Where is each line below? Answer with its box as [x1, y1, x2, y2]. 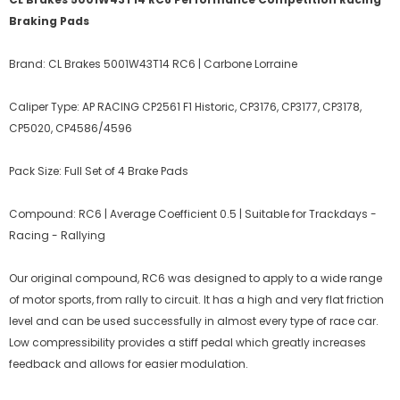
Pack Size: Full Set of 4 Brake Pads [9, 163, 191, 179]
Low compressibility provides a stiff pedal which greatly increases [9, 335, 366, 350]
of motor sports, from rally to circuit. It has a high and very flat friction [9, 292, 384, 307]
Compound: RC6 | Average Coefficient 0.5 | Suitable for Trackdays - [9, 206, 377, 221]
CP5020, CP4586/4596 [9, 121, 135, 136]
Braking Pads [9, 13, 92, 29]
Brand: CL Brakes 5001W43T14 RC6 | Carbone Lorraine [9, 56, 300, 71]
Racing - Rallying [9, 228, 108, 243]
